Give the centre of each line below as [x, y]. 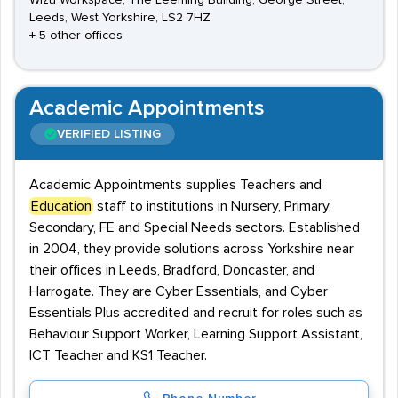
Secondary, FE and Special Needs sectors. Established [195, 227]
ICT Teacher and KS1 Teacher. [118, 355]
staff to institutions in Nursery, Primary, [212, 206]
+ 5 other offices [76, 36]
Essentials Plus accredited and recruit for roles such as [196, 313]
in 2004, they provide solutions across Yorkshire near [191, 249]
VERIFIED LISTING [109, 134]
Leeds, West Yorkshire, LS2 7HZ [120, 18]
